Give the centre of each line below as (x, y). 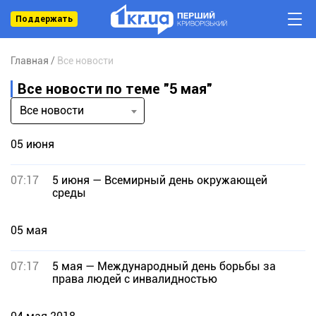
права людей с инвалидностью (135, 279)
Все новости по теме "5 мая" (115, 89)
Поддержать (44, 19)
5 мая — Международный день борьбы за (164, 266)
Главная (30, 61)
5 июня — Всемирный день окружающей (160, 180)
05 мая (29, 230)
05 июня (32, 144)
